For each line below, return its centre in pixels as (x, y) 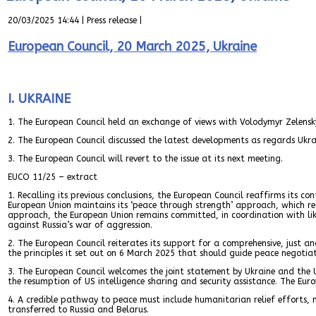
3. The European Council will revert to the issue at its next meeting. (145, 158)
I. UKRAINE (39, 98)
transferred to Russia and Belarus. (78, 309)
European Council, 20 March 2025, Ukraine (132, 46)
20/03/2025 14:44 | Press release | (75, 20)
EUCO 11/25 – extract (53, 177)
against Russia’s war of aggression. (80, 225)
